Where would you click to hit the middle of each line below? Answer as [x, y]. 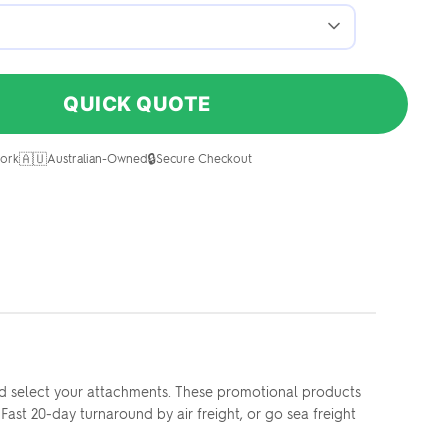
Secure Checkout [203, 157]
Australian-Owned [96, 157]
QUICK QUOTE [137, 103]
